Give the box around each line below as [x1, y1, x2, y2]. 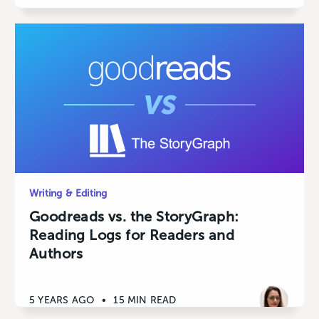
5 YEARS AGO [29, 293, 95, 306]
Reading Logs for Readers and [29, 226, 235, 244]
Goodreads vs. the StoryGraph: [29, 208, 239, 226]
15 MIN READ [113, 293, 177, 306]
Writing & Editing [29, 187, 108, 200]
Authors [29, 245, 83, 263]
